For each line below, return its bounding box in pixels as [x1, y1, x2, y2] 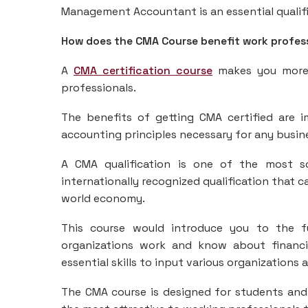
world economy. [60, 191, 145, 206]
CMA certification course [73, 63, 213, 78]
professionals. [60, 80, 136, 96]
